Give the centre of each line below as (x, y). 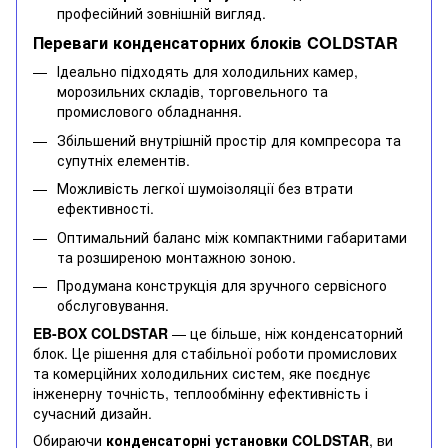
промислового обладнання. (149, 111)
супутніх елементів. (123, 159)
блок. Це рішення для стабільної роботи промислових (215, 353)
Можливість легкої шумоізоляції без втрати (205, 188)
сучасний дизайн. (92, 413)
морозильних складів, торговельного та (192, 91)
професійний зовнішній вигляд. (161, 12)
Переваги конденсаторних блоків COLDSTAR (215, 43)
